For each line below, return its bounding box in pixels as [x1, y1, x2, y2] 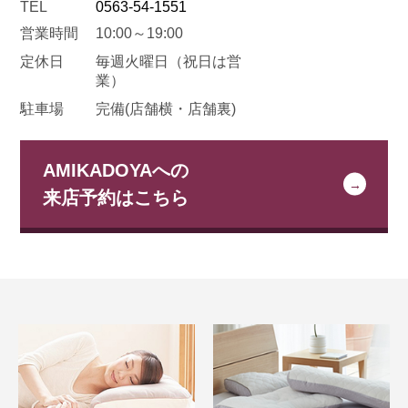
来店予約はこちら [43, 188, 189, 209]
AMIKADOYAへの [43, 160, 189, 181]
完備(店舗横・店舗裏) [96, 101, 237, 117]
